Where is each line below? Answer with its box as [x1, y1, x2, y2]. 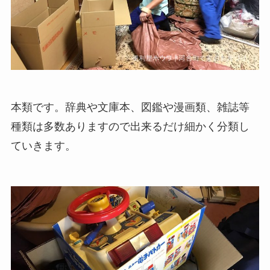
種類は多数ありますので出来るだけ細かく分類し [10, 121, 250, 133]
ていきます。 [10, 140, 76, 152]
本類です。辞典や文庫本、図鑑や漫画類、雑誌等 [10, 101, 250, 114]
